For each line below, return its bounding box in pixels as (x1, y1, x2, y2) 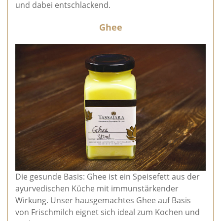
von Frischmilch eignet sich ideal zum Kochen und (15, 206, 200, 218)
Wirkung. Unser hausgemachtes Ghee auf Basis (15, 194, 191, 206)
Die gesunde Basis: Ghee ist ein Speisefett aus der (15, 171, 200, 182)
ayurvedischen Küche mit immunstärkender (15, 183, 179, 194)
